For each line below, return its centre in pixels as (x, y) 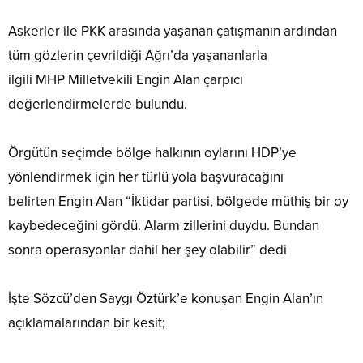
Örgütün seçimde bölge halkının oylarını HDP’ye (152, 153)
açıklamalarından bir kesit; (87, 323)
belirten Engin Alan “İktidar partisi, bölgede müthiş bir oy (178, 202)
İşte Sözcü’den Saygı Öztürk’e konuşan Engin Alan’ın (166, 299)
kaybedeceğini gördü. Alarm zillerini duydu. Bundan (164, 226)
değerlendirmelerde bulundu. (98, 105)
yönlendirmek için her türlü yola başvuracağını (146, 177)
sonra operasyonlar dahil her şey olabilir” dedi (147, 250)
